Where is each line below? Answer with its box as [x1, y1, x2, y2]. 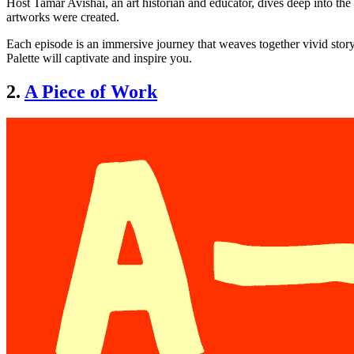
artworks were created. [6, 9, 122, 24]
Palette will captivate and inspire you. [6, 51, 192, 65]
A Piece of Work [24, 81, 157, 102]
